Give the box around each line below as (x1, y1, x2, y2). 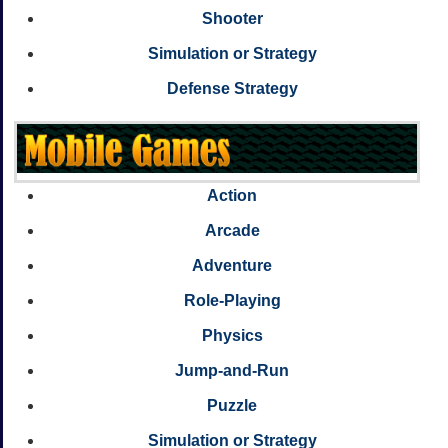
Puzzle (207, 396, 257, 414)
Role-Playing (183, 291, 281, 309)
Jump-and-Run (175, 361, 289, 379)
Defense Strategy (166, 80, 298, 98)
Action (207, 186, 257, 204)
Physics (201, 326, 263, 344)
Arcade (204, 221, 260, 239)
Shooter (201, 10, 263, 28)
